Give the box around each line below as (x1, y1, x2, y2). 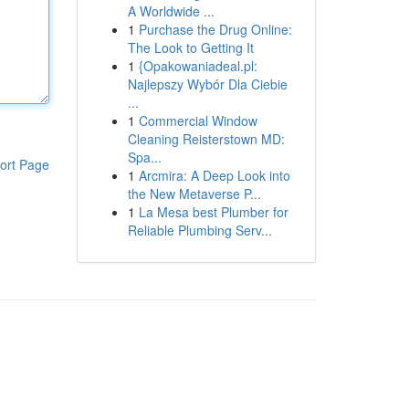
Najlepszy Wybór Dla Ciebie (127, 75, 288, 93)
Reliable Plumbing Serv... (127, 221, 272, 239)
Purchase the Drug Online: (138, 20, 292, 38)
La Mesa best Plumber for (138, 203, 288, 221)
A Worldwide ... (127, 2, 215, 20)
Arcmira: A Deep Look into (138, 166, 290, 184)
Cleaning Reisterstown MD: (127, 130, 285, 148)
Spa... (127, 148, 162, 166)
